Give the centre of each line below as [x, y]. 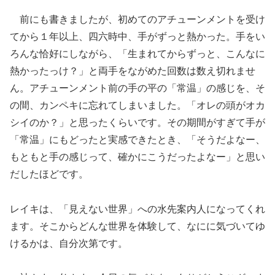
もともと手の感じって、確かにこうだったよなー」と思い [137, 157]
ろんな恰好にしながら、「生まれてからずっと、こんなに [137, 53]
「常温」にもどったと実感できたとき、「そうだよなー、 [137, 139]
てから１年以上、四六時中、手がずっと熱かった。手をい [137, 36]
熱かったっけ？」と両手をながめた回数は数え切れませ [133, 71]
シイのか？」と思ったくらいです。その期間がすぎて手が [137, 122]
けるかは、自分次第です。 [69, 243]
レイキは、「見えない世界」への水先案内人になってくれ [137, 209]
